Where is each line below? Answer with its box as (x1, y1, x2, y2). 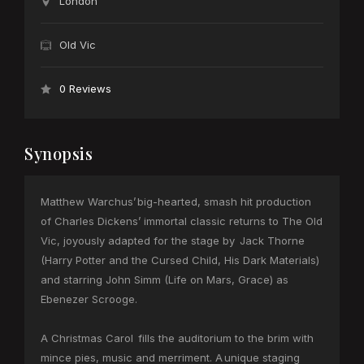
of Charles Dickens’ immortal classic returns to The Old (41, 214, 323, 228)
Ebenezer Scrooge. (41, 292, 137, 306)
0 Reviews (59, 82, 111, 96)
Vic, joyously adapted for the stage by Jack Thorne (41, 234, 305, 248)
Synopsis (24, 142, 93, 165)
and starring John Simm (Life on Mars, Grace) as (41, 273, 288, 287)
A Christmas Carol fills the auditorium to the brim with (41, 331, 314, 345)
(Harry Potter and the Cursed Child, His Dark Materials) (41, 253, 319, 267)
